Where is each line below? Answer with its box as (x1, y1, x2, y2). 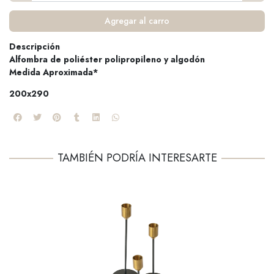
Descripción (9, 40, 60, 53)
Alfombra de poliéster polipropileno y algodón (9, 53, 205, 66)
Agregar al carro (105, 15, 169, 28)
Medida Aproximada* (9, 66, 98, 79)
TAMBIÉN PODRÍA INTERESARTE (57, 150, 217, 166)
